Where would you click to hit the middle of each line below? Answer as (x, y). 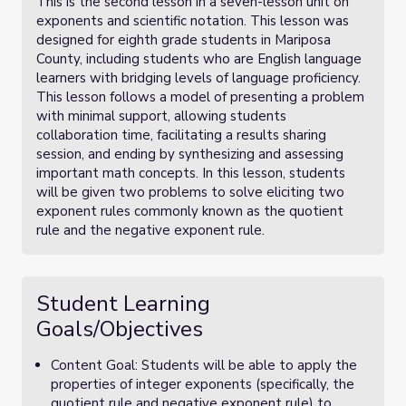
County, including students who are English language (199, 59)
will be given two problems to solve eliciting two (190, 192)
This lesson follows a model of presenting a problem (200, 97)
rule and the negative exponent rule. (154, 230)
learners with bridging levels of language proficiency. (198, 78)
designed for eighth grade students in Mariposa (184, 40)
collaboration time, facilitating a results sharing (181, 135)
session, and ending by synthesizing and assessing (190, 154)
